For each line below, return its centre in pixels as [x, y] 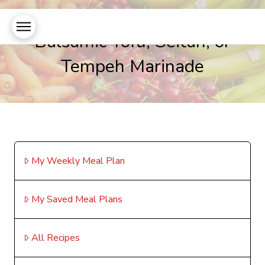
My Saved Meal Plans [77, 199]
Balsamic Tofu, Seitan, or [132, 42]
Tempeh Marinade [132, 67]
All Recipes [56, 238]
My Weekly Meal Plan [78, 161]
